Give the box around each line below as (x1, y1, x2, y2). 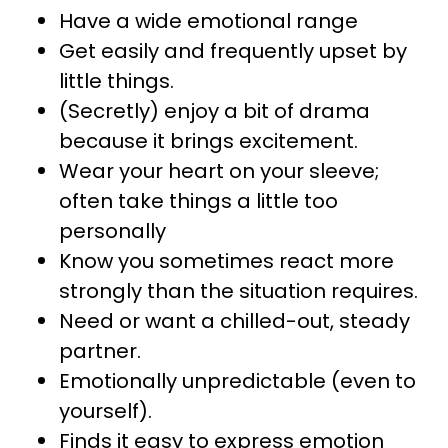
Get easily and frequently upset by (59, 36, 407, 65)
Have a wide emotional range (59, 6, 358, 35)
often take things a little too (59, 186, 338, 215)
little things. (59, 66, 174, 95)
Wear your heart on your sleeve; (59, 156, 379, 185)
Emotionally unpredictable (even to (59, 366, 416, 395)
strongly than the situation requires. (59, 276, 418, 305)
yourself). (59, 396, 152, 425)
